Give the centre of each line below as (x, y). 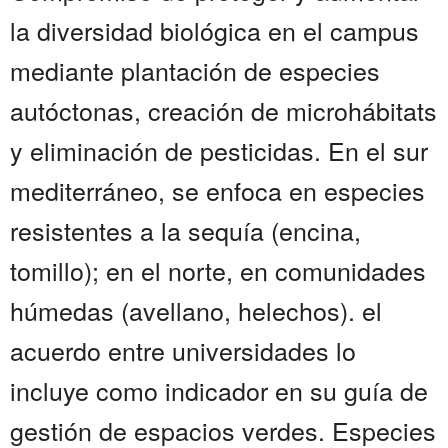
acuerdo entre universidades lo (183, 350)
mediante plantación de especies (195, 70)
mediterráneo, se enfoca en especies (217, 190)
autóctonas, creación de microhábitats (223, 110)
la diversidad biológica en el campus (214, 30)
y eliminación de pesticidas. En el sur (219, 150)
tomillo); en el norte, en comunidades (218, 270)
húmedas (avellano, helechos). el (196, 310)
